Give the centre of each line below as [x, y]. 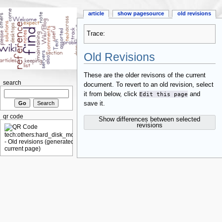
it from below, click [111, 94]
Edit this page [163, 94]
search [12, 83]
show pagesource [140, 14]
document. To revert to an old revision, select [148, 85]
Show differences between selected [150, 119]
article [96, 14]
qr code [13, 117]
